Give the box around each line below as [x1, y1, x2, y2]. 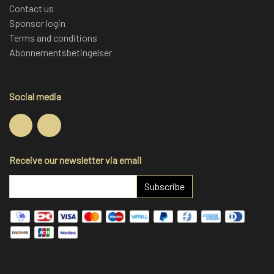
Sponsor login [9, 17, 65, 29]
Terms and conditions [9, 31, 97, 43]
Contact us [9, 2, 54, 14]
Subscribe [144, 180, 185, 192]
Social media [9, 90, 61, 102]
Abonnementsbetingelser [9, 46, 112, 58]
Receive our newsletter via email [9, 154, 141, 166]
